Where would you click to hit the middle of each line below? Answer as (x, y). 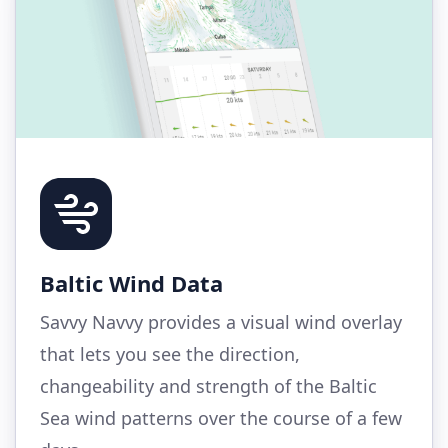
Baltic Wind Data (131, 283)
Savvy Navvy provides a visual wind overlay (221, 322)
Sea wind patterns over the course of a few (221, 418)
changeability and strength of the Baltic (208, 386)
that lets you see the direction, (170, 354)
